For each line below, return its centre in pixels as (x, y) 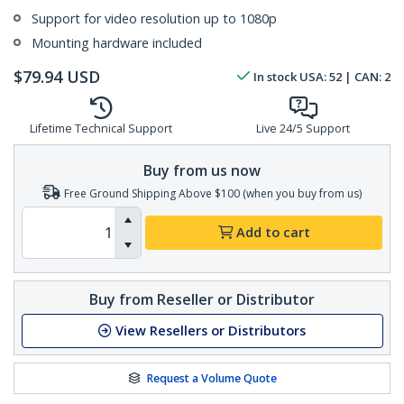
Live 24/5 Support (303, 129)
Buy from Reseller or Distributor (202, 299)
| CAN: (363, 77)
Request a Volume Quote (211, 378)
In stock (275, 77)
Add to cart (273, 233)
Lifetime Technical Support (101, 129)
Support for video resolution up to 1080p (154, 19)
